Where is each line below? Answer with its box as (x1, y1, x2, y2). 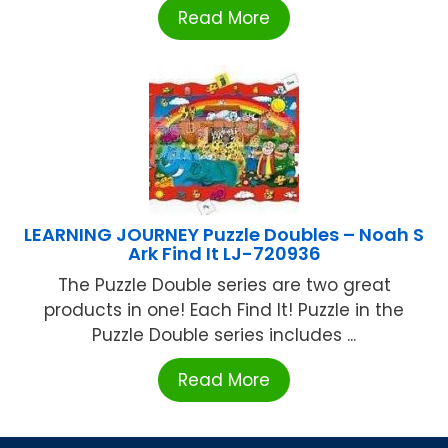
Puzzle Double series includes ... (92, 323, 356, 348)
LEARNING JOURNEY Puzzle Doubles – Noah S (24, 222, 424, 248)
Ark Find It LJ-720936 (127, 241, 321, 267)
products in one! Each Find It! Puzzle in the (44, 298, 404, 323)
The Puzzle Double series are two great (57, 273, 391, 298)
